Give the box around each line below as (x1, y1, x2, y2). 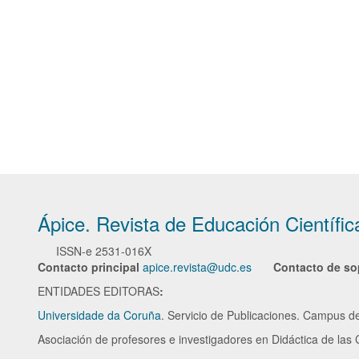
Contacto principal (38, 259, 139, 275)
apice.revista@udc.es (143, 259, 252, 275)
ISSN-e (56, 243, 95, 259)
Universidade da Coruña (38, 307, 161, 323)
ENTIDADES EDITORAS (38, 283, 159, 299)
